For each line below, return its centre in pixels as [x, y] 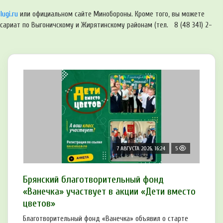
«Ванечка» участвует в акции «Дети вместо [109, 191]
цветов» [39, 203]
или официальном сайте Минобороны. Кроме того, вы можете [111, 14]
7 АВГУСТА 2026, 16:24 [141, 148]
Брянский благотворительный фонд [93, 179]
